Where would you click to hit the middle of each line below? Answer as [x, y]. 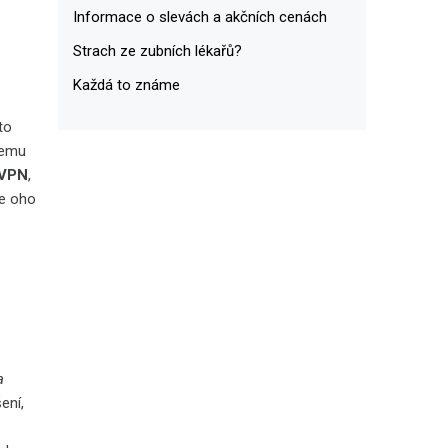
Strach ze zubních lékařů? [157, 50]
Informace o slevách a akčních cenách [199, 16]
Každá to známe [126, 84]
